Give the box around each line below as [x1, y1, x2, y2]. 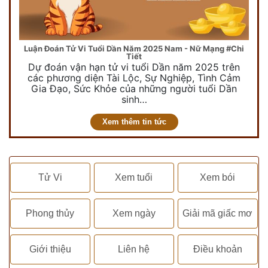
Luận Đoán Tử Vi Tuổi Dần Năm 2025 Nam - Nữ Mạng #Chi [24, 44, 244, 54]
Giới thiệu [29, 243, 71, 254]
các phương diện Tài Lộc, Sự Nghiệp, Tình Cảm [28, 72, 240, 84]
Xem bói [200, 172, 236, 182]
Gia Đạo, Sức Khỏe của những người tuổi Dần [31, 83, 237, 95]
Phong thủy [26, 208, 75, 218]
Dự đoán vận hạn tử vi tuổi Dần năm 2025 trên [28, 61, 240, 74]
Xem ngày [112, 208, 156, 218]
